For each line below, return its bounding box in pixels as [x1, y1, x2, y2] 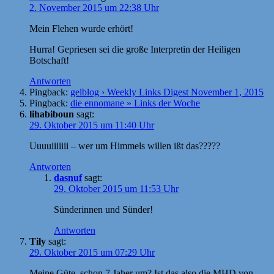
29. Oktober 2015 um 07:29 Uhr [29, 246, 155, 257]
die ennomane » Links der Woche [70, 97, 200, 108]
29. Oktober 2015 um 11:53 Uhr [54, 183, 179, 194]
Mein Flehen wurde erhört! [29, 23, 133, 34]
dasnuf [54, 172, 82, 183]
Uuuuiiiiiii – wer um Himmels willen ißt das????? [29, 140, 220, 151]
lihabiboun [29, 108, 74, 119]
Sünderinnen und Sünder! [54, 204, 153, 215]
